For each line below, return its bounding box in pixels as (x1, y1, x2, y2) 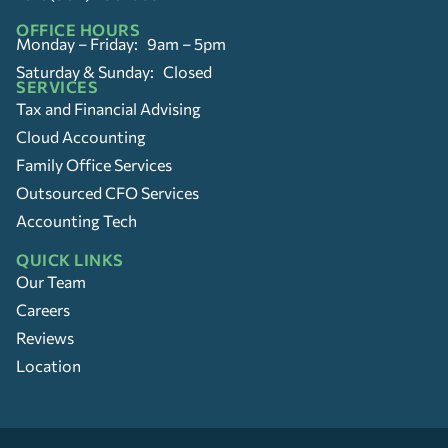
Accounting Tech (16, 210, 137, 230)
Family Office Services (16, 154, 172, 174)
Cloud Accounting (16, 126, 146, 146)
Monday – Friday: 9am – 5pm (16, 33, 226, 53)
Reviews (16, 327, 74, 347)
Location (16, 355, 81, 375)
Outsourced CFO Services (16, 182, 199, 202)
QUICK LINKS (16, 249, 124, 269)
